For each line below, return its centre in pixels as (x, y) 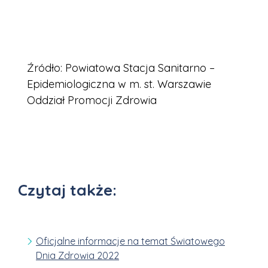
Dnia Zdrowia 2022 (77, 255)
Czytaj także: (67, 190)
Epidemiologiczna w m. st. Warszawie (119, 84)
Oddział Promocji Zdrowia (92, 100)
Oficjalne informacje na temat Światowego (130, 241)
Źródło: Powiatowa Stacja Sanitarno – (121, 68)
